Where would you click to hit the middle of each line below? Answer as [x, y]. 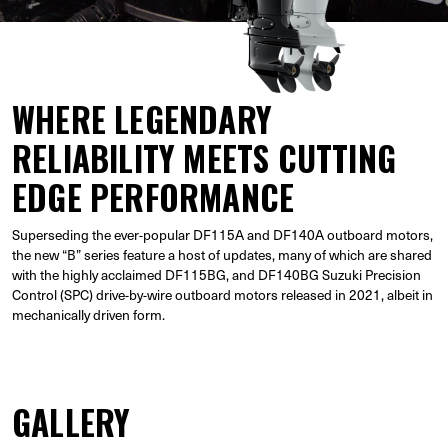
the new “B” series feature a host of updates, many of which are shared [222, 254]
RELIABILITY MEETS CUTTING [204, 158]
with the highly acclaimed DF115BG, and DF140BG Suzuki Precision [216, 274]
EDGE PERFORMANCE [153, 197]
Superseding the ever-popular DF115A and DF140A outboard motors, [222, 234]
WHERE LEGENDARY [142, 119]
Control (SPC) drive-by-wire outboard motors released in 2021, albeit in [222, 294]
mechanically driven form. [88, 314]
